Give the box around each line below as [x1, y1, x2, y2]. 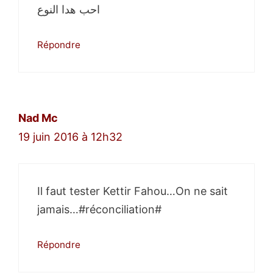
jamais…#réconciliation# [37, 203, 161, 216]
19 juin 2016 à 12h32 [18, 130, 122, 144]
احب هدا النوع [37, 3, 100, 16]
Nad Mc [18, 112, 58, 125]
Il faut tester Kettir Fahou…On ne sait [37, 185, 228, 198]
